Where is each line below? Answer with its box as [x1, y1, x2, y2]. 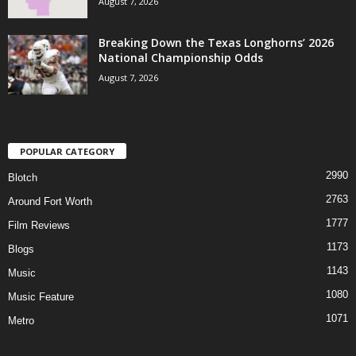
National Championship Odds [99, 49, 263, 65]
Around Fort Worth [8, 195, 92, 207]
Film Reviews [8, 219, 70, 231]
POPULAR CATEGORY [20, 145, 114, 157]
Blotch [8, 171, 37, 184]
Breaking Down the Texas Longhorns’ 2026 [99, 34, 334, 50]
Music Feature [8, 290, 74, 303]
